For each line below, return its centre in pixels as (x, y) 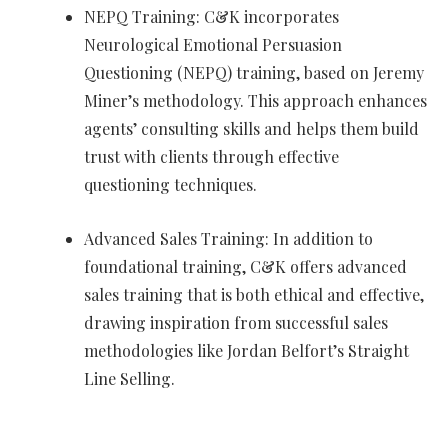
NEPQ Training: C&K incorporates (211, 17)
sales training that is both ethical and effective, (254, 295)
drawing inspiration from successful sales (236, 323)
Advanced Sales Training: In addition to (228, 239)
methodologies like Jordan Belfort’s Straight (246, 351)
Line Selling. (129, 379)
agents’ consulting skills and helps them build (251, 129)
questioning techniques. (170, 185)
